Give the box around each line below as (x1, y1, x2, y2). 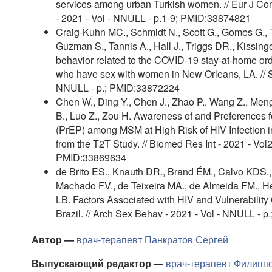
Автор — (32, 233, 76, 246)
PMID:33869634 (56, 151, 126, 165)
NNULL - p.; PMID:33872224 (56, 81, 180, 95)
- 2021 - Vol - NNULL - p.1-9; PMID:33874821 (56, 11, 251, 25)
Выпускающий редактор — (32, 256, 166, 270)
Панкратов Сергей (144, 233, 228, 246)
